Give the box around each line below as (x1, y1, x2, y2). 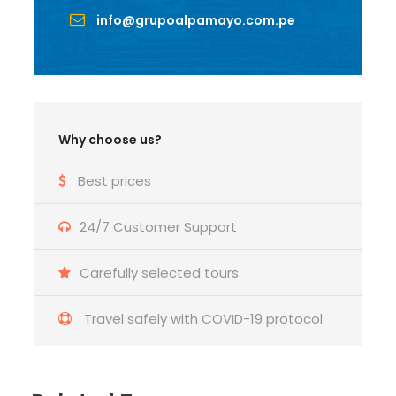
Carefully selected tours (80, 263, 239, 282)
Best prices (78, 171, 151, 190)
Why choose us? (58, 131, 162, 148)
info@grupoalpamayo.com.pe (96, 11, 295, 29)
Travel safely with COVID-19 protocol (80, 309, 323, 328)
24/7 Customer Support (80, 217, 237, 236)
